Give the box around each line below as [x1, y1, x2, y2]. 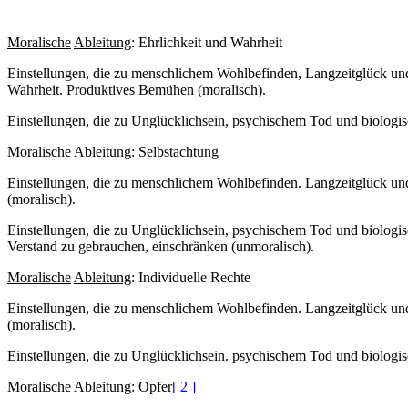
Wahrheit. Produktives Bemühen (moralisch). [7, 81, 266, 97]
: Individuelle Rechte [131, 269, 250, 285]
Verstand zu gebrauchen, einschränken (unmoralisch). [7, 238, 314, 254]
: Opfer [131, 378, 172, 394]
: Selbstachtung [131, 143, 219, 159]
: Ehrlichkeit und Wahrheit [131, 34, 282, 50]
